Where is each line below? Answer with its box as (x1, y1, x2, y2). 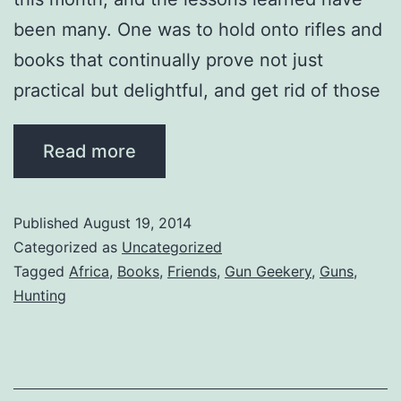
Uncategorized (122, 237, 222, 256)
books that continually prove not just (13, 48, 323, 71)
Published (13, 213, 83, 232)
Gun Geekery (225, 261, 311, 280)
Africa (69, 261, 109, 280)
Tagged (13, 261, 69, 280)
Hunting (13, 286, 66, 304)
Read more (43, 140, 136, 162)
